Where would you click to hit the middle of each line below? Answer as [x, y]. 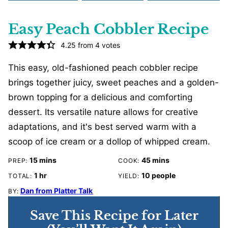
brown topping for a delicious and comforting [100, 97]
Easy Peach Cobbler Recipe [108, 30]
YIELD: [130, 176]
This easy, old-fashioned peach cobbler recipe [103, 68]
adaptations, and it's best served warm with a [102, 127]
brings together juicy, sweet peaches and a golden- [113, 83]
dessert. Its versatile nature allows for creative [103, 112]
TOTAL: [21, 176]
